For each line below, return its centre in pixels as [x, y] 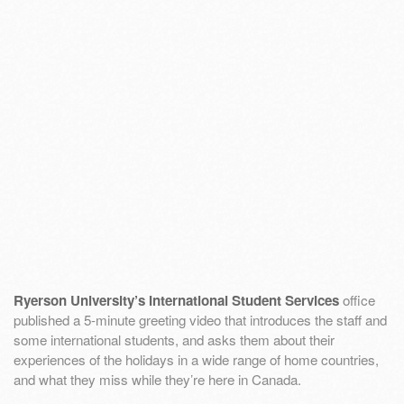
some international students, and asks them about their [174, 339]
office [357, 299]
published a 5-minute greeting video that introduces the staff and [200, 319]
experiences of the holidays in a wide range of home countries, [196, 359]
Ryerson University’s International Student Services [176, 300]
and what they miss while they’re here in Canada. [157, 379]
